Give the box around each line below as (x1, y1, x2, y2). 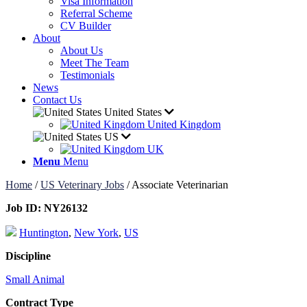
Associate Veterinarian (132, 179, 228, 191)
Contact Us (33, 94, 82, 106)
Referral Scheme (60, 8, 132, 19)
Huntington (19, 227, 69, 238)
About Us (60, 45, 103, 56)
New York (74, 227, 119, 238)
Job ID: (5, 202, 41, 214)
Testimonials (60, 69, 114, 81)
